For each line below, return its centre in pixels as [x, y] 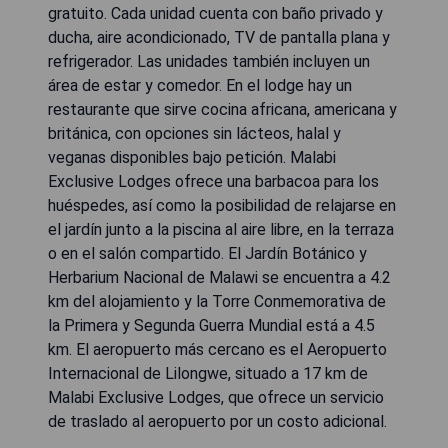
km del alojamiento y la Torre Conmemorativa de [217, 301]
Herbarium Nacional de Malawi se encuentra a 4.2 [219, 277]
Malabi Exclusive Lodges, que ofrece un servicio [216, 397]
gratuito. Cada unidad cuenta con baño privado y [215, 13]
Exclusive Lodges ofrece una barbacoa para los [213, 181]
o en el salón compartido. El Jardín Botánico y [207, 253]
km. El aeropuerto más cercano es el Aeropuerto [217, 349]
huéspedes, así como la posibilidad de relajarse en [222, 205]
